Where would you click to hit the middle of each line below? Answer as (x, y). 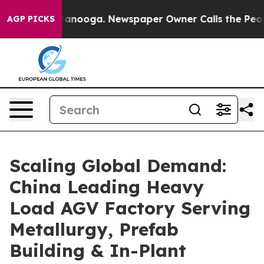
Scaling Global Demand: (118, 166)
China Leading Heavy (107, 187)
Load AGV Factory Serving (130, 208)
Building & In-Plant (98, 250)
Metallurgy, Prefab (94, 229)
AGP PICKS (31, 19)
